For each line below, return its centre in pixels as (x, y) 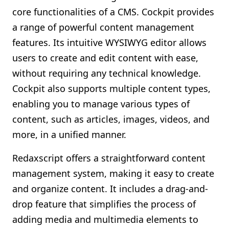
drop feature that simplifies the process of (104, 204)
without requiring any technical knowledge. (107, 73)
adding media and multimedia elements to (105, 219)
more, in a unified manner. (69, 134)
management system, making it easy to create (113, 173)
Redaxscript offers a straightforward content (109, 158)
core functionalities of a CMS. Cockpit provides (113, 12)
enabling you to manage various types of (101, 104)
